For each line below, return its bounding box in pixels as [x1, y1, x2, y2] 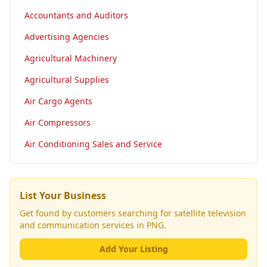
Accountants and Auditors [24, 10, 128, 21]
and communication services [20, 219, 134, 231]
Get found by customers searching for [20, 207, 174, 219]
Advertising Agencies [24, 31, 109, 42]
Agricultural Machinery [24, 52, 117, 64]
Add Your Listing [99, 243, 168, 254]
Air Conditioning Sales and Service [24, 138, 162, 150]
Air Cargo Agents [24, 95, 92, 107]
